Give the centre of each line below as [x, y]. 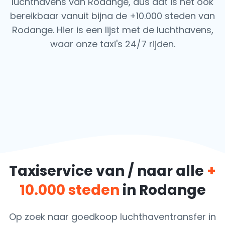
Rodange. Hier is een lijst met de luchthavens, [113, 30]
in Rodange [164, 190]
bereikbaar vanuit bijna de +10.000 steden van [113, 16]
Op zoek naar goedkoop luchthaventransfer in [113, 217]
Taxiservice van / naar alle [108, 171]
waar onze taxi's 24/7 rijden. [113, 44]
